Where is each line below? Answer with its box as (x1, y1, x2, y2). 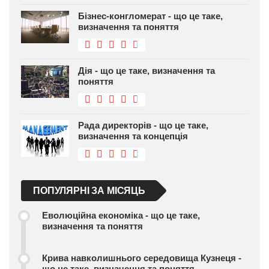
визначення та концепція (78, 131, 188, 142)
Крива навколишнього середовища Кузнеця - (42, 253, 241, 264)
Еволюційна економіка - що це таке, (42, 210, 200, 221)
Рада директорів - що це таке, (78, 120, 208, 131)
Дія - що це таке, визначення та (78, 65, 215, 76)
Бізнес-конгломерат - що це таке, (78, 11, 223, 22)
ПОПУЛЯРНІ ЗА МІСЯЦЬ (33, 186, 145, 196)
